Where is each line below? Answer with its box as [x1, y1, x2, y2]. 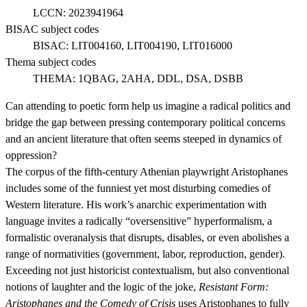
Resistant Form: [199, 281, 269, 293]
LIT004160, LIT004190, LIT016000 [71, 40, 232, 52]
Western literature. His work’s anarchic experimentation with [5, 199, 267, 211]
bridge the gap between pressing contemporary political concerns [5, 116, 285, 129]
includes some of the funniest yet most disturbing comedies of [5, 182, 271, 195]
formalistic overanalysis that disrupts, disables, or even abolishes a [5, 232, 289, 244]
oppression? [5, 149, 57, 162]
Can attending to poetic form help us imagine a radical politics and [5, 100, 291, 112]
